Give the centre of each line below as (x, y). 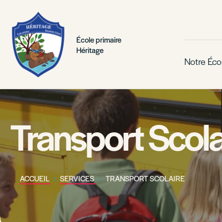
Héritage (90, 50)
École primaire (99, 39)
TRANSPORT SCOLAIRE (145, 178)
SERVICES (78, 178)
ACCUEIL (35, 178)
